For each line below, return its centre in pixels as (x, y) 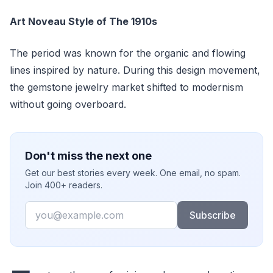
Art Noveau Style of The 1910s (83, 21)
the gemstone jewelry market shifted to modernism (126, 87)
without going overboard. (69, 104)
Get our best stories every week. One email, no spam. (133, 173)
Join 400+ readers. (64, 185)
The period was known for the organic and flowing (128, 53)
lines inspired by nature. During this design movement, (135, 70)
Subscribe (212, 215)
